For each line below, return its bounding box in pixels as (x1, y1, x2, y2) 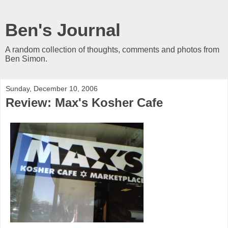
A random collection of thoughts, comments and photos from (5, 45, 219, 54)
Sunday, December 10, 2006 (6, 84, 98, 93)
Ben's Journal (5, 20, 121, 40)
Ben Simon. (5, 54, 47, 63)
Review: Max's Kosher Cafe (6, 96, 163, 109)
